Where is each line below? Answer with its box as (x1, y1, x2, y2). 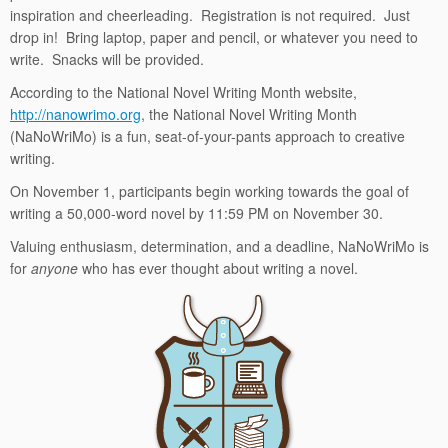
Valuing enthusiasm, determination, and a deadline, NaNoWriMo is (10, 236, 429, 256)
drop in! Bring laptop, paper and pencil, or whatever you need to (10, 27, 418, 47)
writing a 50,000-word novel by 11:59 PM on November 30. (10, 203, 383, 223)
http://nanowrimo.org (10, 104, 141, 124)
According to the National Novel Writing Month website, (10, 82, 357, 102)
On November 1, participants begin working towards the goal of (10, 181, 409, 201)
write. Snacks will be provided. (10, 49, 204, 69)
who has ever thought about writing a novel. (78, 258, 358, 278)
